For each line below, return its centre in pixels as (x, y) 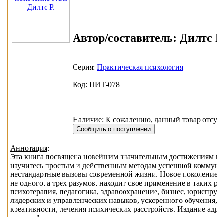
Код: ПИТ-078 (96, 84)
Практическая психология (140, 67)
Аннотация (29, 148)
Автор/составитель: (125, 38)
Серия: (85, 67)
